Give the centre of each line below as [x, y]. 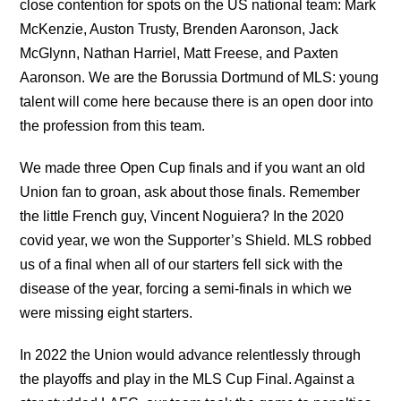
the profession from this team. [113, 126]
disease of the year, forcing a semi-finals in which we [186, 289]
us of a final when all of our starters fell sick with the [182, 265]
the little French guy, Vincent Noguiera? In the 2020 [182, 217]
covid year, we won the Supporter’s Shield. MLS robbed [196, 241]
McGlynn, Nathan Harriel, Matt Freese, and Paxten [179, 54]
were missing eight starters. [107, 313]
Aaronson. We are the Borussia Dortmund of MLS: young [200, 78]
